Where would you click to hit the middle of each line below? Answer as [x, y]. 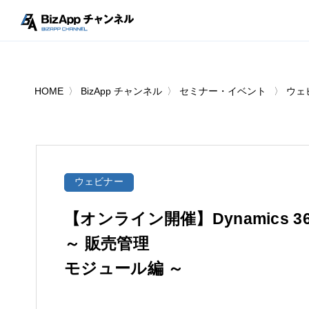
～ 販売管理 [107, 243]
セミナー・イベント [223, 91]
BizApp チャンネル [122, 91]
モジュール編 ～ [124, 268]
